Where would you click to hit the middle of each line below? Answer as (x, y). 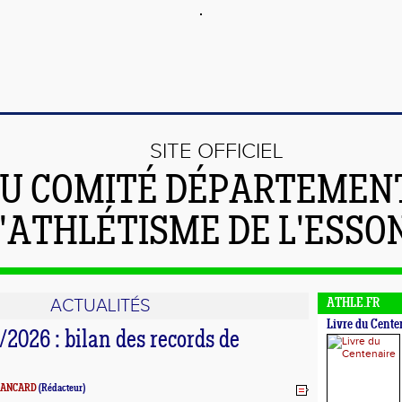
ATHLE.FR (353, 304)
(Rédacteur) (61, 389)
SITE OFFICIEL (217, 152)
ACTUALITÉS (100, 306)
